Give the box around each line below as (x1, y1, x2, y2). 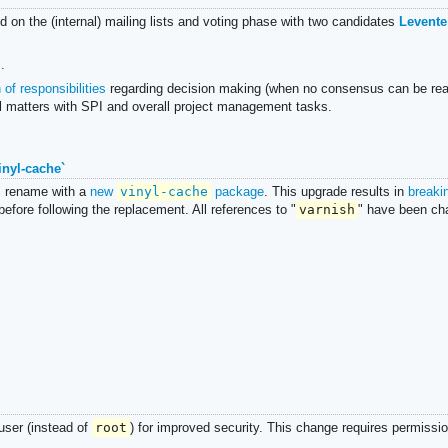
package (211, 184, 265, 200)
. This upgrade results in (264, 184, 409, 200)
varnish (298, 202, 355, 218)
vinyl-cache (119, 184, 208, 200)
